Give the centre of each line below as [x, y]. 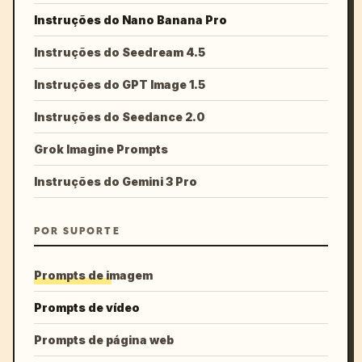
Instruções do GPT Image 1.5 [120, 84]
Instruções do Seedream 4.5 [120, 52]
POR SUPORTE [77, 231]
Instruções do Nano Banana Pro [130, 20]
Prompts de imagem [93, 275]
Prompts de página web [104, 340]
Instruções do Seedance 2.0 [120, 117]
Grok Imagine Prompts [101, 149]
